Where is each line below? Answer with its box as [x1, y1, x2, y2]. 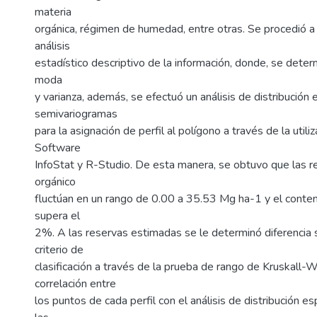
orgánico [35, 174, 76, 190]
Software [35, 140, 81, 156]
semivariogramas [35, 106, 117, 122]
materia [35, 4, 71, 20]
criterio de [35, 242, 83, 258]
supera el [35, 208, 80, 224]
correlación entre [35, 276, 116, 292]
